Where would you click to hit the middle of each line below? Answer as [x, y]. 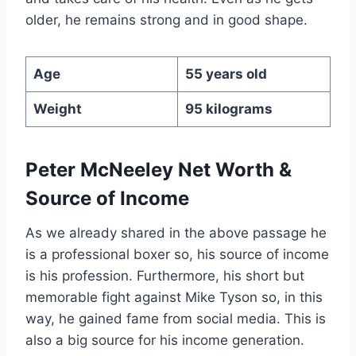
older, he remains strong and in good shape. [166, 20]
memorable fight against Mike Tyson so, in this [174, 298]
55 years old [226, 74]
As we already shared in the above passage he [176, 233]
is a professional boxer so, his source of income [177, 255]
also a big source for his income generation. [165, 341]
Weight [57, 109]
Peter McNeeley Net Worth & [159, 170]
